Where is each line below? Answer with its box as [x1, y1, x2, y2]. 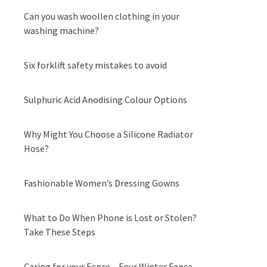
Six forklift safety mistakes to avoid [24, 59, 167, 71]
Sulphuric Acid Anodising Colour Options [24, 94, 187, 105]
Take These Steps [24, 226, 95, 238]
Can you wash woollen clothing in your [24, 10, 179, 22]
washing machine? [24, 24, 99, 36]
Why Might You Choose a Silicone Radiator [24, 128, 193, 140]
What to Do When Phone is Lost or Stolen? [24, 212, 197, 223]
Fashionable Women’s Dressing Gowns [24, 177, 179, 189]
